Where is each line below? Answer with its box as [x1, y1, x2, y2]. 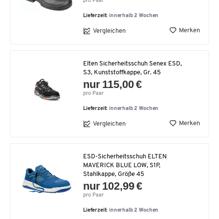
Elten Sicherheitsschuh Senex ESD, [83, 61, 182, 67]
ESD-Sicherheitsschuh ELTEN [83, 153, 167, 160]
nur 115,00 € [83, 78, 142, 90]
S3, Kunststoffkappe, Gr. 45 [83, 69, 161, 76]
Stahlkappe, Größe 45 [83, 171, 144, 177]
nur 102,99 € [83, 180, 143, 192]
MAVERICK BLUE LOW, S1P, [83, 162, 160, 169]
